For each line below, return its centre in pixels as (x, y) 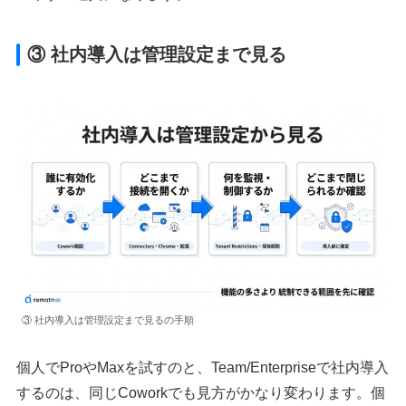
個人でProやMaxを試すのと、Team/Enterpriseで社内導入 (203, 367)
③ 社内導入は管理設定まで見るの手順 (108, 320)
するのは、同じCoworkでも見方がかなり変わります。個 (201, 392)
